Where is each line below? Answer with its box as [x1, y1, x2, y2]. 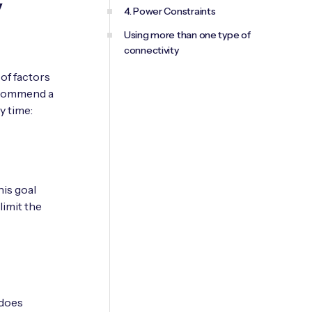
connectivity [124, 44, 179, 56]
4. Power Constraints [124, 5, 216, 17]
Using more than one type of [124, 29, 251, 41]
